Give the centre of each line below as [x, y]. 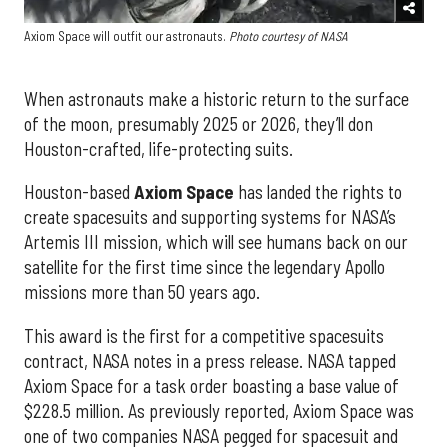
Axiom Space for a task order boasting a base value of [211, 385]
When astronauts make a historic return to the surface [216, 99]
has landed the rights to [318, 192]
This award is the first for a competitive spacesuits [204, 335]
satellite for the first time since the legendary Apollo [204, 267]
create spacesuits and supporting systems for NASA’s [210, 217]
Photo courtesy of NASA [288, 35]
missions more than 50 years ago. [142, 292]
